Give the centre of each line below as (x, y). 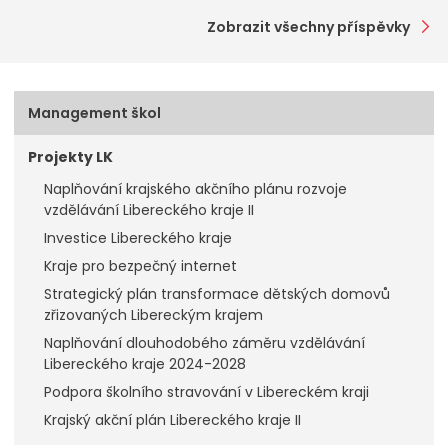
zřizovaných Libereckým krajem (153, 315)
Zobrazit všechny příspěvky (308, 26)
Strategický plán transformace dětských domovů (217, 294)
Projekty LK (70, 157)
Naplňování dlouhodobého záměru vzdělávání (204, 343)
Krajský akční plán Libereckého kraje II (172, 420)
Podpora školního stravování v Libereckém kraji (206, 392)
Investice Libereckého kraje (138, 238)
